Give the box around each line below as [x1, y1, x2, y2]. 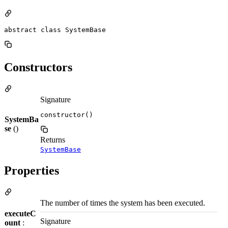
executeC [5, 209, 36, 218]
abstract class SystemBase [4, 25, 106, 34]
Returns [40, 135, 65, 144]
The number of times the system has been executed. [40, 198, 205, 208]
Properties [4, 164, 59, 178]
